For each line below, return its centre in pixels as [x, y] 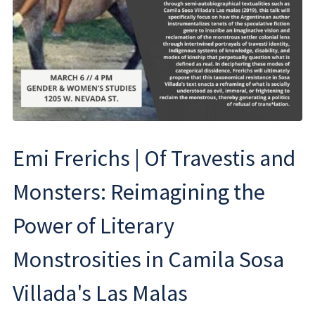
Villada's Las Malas [100, 293]
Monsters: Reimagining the [139, 192]
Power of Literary [94, 226]
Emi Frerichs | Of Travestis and [154, 158]
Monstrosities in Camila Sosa [148, 259]
